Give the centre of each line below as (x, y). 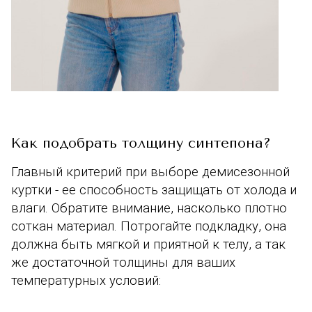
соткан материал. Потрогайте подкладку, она (149, 226)
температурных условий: (88, 280)
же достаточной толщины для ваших (123, 262)
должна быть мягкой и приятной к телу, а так (148, 244)
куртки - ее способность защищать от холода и (154, 190)
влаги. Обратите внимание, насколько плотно (149, 208)
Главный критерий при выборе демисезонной (150, 172)
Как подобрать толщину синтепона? (141, 143)
